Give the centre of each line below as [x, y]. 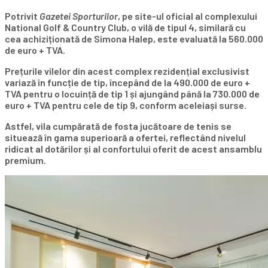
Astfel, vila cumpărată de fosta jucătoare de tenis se [118, 126]
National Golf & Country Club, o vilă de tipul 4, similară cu [125, 28]
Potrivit [22, 16]
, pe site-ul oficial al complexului [188, 16]
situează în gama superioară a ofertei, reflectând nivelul [125, 138]
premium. [25, 160]
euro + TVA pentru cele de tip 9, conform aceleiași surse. [126, 105]
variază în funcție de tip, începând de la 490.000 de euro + [127, 83]
